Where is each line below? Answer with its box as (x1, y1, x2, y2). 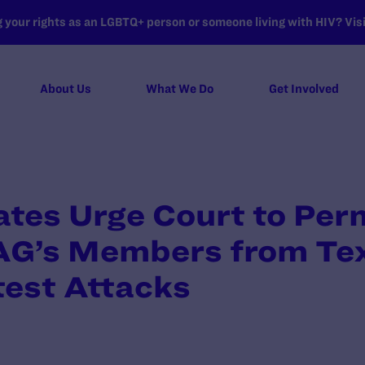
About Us (39, 82, 91, 95)
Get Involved (268, 82, 339, 95)
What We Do (146, 82, 214, 95)
